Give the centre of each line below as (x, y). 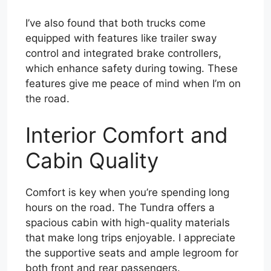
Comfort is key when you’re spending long (127, 192)
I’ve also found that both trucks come (116, 23)
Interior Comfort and (127, 135)
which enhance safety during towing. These (132, 69)
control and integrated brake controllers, (123, 54)
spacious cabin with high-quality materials (128, 222)
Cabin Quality (92, 160)
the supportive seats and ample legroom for (132, 253)
